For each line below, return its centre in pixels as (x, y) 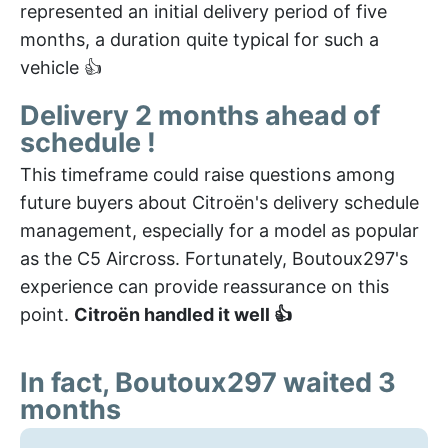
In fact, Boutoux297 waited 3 (208, 382)
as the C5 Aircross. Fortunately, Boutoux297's (214, 258)
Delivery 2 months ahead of (200, 115)
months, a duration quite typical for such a (199, 39)
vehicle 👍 (61, 67)
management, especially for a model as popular (219, 230)
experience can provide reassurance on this (204, 286)
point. (47, 314)
